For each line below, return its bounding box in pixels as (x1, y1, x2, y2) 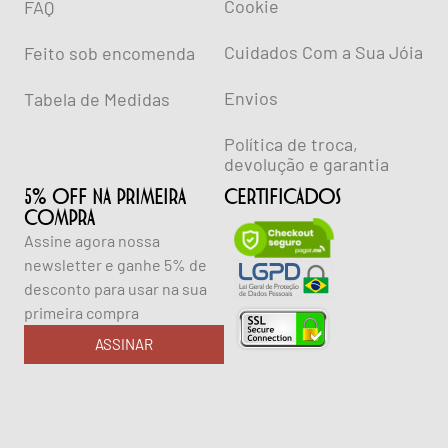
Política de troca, (224, 133, 358, 156)
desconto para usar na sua (24, 279, 207, 299)
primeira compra (24, 303, 139, 323)
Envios (224, 87, 278, 110)
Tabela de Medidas (24, 88, 170, 111)
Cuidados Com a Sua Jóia (224, 41, 423, 64)
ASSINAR (95, 335, 153, 354)
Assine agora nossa (24, 231, 160, 251)
